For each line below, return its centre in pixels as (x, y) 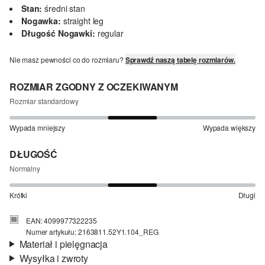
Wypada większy (229, 127)
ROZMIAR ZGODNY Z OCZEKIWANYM (94, 86)
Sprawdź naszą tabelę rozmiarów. (180, 59)
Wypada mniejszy (38, 127)
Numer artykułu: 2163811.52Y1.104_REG (92, 231)
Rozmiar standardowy (44, 101)
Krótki (19, 195)
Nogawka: (41, 20)
